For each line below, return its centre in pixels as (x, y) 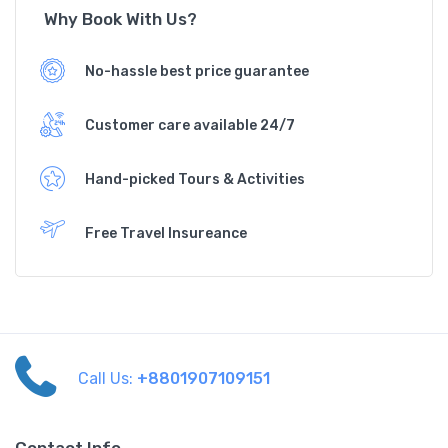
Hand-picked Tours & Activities (195, 179)
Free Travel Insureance (166, 233)
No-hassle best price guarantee (197, 71)
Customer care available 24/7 (190, 125)
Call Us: (107, 379)
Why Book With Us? (120, 19)
